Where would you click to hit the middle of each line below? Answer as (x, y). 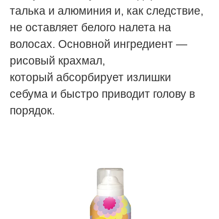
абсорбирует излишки (114, 77)
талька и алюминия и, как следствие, (107, 11)
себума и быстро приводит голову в (102, 94)
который (33, 77)
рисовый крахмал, (57, 60)
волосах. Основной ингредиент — (99, 44)
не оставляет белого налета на (90, 27)
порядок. (35, 110)
